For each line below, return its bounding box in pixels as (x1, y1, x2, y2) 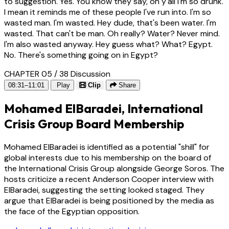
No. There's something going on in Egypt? (4, 50, 158, 61)
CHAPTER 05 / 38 (4, 68, 68, 80)
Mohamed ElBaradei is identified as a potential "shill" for (4, 141, 210, 152)
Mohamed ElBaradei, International (4, 101, 203, 117)
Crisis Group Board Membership (4, 116, 184, 132)
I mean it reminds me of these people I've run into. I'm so (4, 7, 211, 18)
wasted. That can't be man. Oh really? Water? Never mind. (4, 28, 220, 39)
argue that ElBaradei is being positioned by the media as (4, 195, 214, 206)
